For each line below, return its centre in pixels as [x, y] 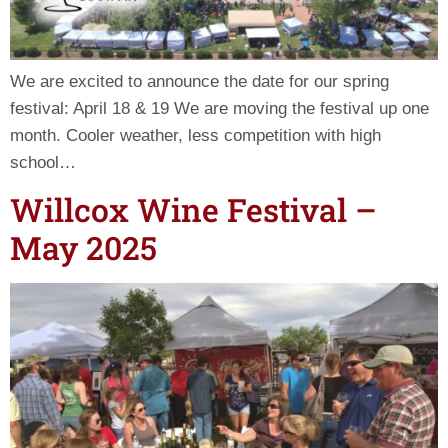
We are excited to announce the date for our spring [199, 82]
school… [43, 163]
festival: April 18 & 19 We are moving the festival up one [219, 109]
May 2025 [83, 247]
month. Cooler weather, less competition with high [195, 136]
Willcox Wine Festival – [193, 209]
